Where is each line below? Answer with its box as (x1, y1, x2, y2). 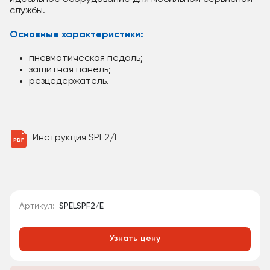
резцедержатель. (29, 77, 109, 86)
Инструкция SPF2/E (32, 133, 119, 143)
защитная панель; (29, 65, 111, 75)
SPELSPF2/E (59, 201, 104, 210)
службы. (10, 6, 45, 16)
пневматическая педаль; (29, 54, 143, 63)
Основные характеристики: (10, 30, 143, 40)
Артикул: (25, 201, 54, 210)
